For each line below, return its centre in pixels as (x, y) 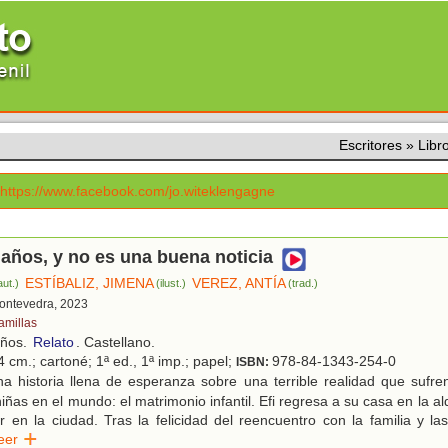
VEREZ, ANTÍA (239, 283)
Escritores (370, 145)
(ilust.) (171, 283)
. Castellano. (115, 342)
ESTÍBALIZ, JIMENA (90, 283)
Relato (53, 342)
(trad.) (303, 283)
